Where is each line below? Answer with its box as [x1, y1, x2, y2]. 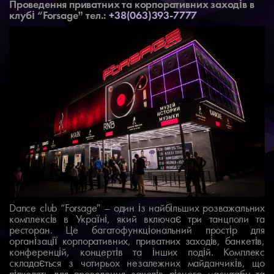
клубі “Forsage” [9, 8, 86, 23]
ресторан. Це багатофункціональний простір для [9, 222, 265, 237]
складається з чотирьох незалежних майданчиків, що [9, 255, 265, 270]
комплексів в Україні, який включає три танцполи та [9, 211, 265, 226]
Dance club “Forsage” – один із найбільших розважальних [9, 200, 265, 215]
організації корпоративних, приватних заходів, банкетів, [9, 233, 265, 248]
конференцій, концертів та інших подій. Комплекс [9, 244, 265, 259]
